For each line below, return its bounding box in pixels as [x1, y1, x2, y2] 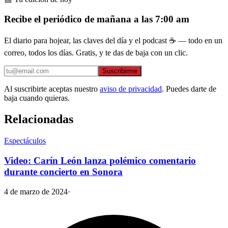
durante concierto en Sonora [4, 166, 123, 178]
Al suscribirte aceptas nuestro [4, 84, 98, 93]
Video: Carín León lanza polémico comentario [4, 155, 196, 166]
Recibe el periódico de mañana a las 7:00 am [4, 13, 189, 24]
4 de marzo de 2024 [4, 187, 68, 196]
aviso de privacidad [100, 84, 162, 93]
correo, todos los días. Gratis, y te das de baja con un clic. [4, 48, 188, 57]
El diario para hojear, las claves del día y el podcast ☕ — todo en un [4, 36, 222, 45]
